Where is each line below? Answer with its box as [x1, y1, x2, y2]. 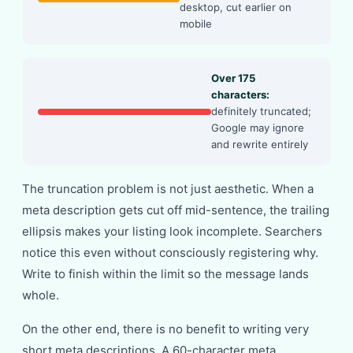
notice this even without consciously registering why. [22, 245, 318, 260]
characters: [211, 88, 269, 101]
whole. [22, 288, 59, 303]
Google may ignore [211, 121, 304, 134]
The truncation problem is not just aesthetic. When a [22, 181, 314, 196]
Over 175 [211, 72, 255, 84]
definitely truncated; [211, 105, 311, 117]
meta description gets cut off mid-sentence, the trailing [22, 203, 329, 217]
